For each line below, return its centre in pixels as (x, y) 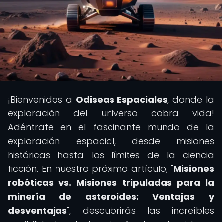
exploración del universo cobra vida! (111, 113)
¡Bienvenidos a (42, 99)
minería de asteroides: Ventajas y (111, 196)
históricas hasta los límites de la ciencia (111, 155)
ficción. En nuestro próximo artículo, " (91, 169)
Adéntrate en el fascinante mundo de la (111, 127)
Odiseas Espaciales (122, 99)
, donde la (191, 99)
